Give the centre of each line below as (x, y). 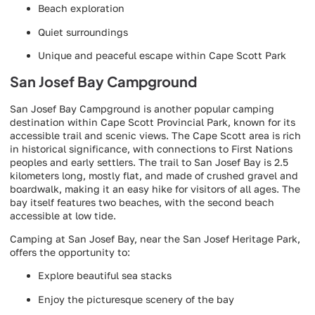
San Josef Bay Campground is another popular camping (142, 108)
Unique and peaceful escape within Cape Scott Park (162, 56)
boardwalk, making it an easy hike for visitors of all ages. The (155, 188)
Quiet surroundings (83, 32)
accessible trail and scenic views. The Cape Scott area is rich (155, 135)
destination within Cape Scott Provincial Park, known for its (153, 122)
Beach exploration (81, 8)
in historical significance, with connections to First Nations (151, 148)
